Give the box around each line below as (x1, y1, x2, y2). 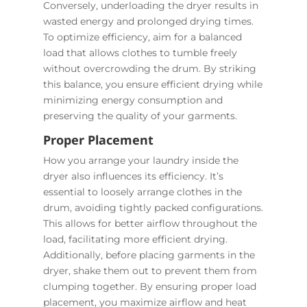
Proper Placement (42, 132, 153, 149)
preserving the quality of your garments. (42, 110, 237, 123)
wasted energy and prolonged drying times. (42, 15, 254, 28)
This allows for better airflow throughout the (42, 217, 257, 230)
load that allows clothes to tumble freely (42, 47, 237, 60)
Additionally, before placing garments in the (42, 249, 255, 262)
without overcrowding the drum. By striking (42, 62, 256, 75)
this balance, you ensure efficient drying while (42, 78, 262, 91)
